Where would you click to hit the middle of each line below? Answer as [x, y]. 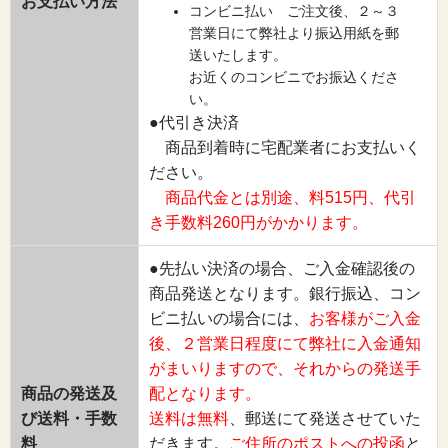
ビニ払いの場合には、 [229, 319]
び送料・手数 [69, 419]
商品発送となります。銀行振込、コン [285, 294]
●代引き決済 [194, 123]
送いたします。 [238, 55]
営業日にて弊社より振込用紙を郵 [294, 33]
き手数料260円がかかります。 [258, 223]
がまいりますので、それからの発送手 [285, 369]
